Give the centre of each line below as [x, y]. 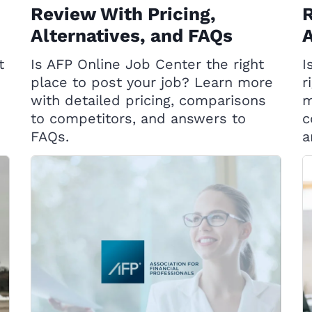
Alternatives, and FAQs [132, 36]
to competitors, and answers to [138, 118]
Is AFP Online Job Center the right [147, 64]
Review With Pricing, [123, 14]
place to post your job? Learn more [152, 82]
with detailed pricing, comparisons [148, 100]
